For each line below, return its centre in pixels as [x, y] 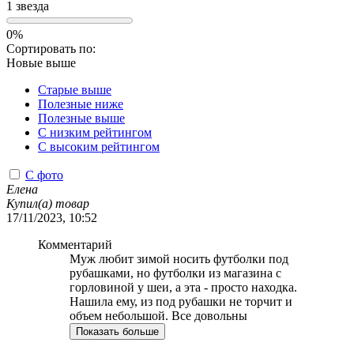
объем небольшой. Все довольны [158, 315]
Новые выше [41, 62]
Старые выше [75, 89]
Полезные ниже [81, 104]
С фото [44, 175]
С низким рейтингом [95, 132]
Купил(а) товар [48, 203]
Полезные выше [81, 118]
